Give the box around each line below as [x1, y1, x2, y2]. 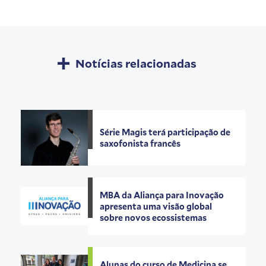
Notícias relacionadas [75, 56, 197, 71]
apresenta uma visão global [100, 200, 213, 212]
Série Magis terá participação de [100, 126, 231, 138]
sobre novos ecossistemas [100, 211, 207, 223]
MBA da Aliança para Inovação [100, 189, 224, 201]
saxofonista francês [100, 138, 181, 150]
